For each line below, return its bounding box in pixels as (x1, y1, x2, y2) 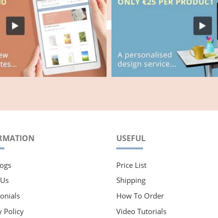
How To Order (116, 191, 164, 201)
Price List (116, 160, 146, 170)
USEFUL (116, 133, 145, 144)
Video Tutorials (116, 206, 166, 216)
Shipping (116, 175, 145, 185)
